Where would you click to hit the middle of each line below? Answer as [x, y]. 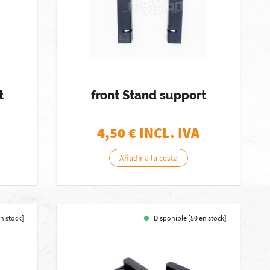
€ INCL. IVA [164, 133]
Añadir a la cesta [148, 158]
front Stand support [148, 95]
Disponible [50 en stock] [190, 218]
